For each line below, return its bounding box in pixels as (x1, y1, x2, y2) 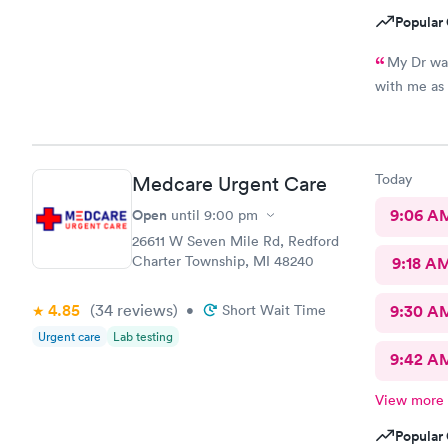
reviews (113, 300, 173, 320)
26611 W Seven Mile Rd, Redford (132, 232, 339, 250)
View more (374, 391, 444, 409)
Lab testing (113, 328, 173, 345)
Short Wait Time (222, 301, 326, 319)
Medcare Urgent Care (132, 172, 327, 196)
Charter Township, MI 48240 (132, 252, 314, 270)
